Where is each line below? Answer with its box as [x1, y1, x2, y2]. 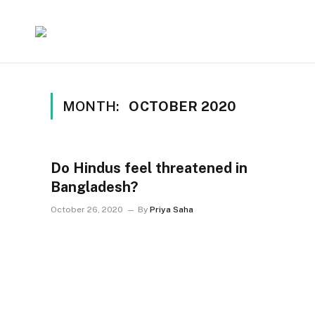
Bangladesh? [51, 179, 138, 195]
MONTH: [63, 98, 122, 114]
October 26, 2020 [51, 205, 123, 214]
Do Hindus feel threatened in [51, 160, 247, 176]
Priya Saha [150, 205, 193, 214]
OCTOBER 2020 [129, 98, 237, 114]
